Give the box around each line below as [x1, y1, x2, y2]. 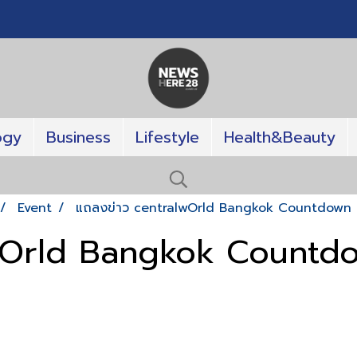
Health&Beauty [223, 125, 335, 149]
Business [45, 125, 111, 149]
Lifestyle [135, 125, 199, 149]
